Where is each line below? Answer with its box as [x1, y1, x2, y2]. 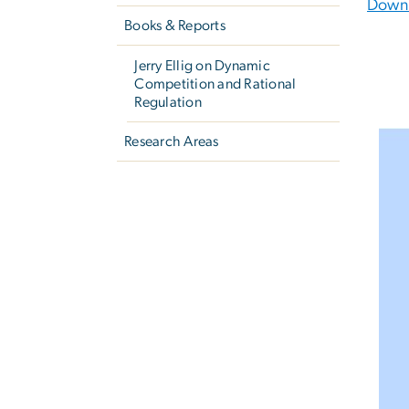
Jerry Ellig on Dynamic [134, 58, 270, 73]
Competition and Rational [134, 76, 297, 91]
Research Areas [124, 133, 219, 149]
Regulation [134, 94, 202, 110]
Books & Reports [124, 18, 225, 34]
